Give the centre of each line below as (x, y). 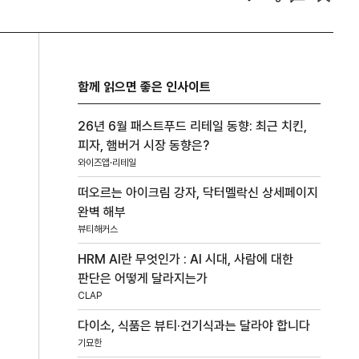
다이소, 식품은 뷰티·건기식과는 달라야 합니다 (194, 326)
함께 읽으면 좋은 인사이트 (145, 87)
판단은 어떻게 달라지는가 (143, 279)
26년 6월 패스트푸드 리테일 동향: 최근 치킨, (193, 127)
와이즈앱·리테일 (107, 163)
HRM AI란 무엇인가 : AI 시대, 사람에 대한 (186, 260)
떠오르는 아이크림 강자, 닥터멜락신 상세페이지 (198, 193)
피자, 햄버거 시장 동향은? (144, 146)
